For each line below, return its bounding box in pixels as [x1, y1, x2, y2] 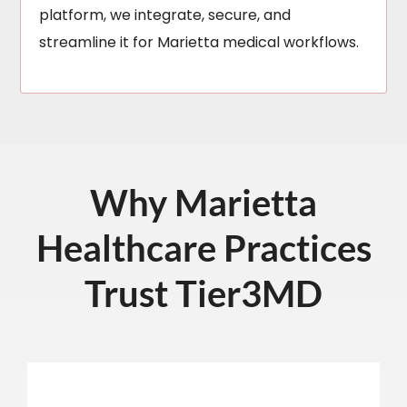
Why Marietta [90, 181, 317, 225]
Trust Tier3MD [84, 272, 323, 316]
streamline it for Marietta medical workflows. [39, 32, 360, 54]
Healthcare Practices [35, 226, 372, 271]
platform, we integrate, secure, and [39, 5, 292, 26]
